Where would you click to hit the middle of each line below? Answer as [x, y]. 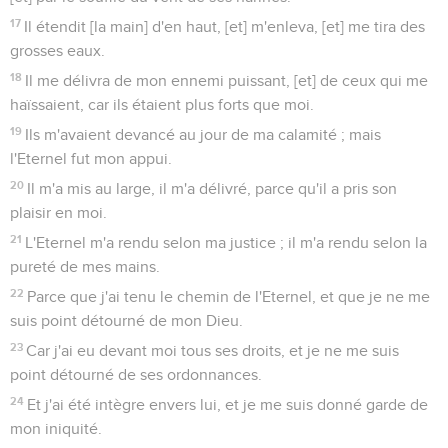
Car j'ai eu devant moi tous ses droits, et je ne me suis [213, 350]
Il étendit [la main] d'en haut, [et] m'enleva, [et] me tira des [225, 26]
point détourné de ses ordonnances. [136, 374]
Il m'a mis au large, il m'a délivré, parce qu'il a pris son [212, 188]
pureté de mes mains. [85, 266]
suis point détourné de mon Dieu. [126, 320]
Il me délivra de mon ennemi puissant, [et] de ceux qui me [227, 80]
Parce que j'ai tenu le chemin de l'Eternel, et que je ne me [229, 296]
